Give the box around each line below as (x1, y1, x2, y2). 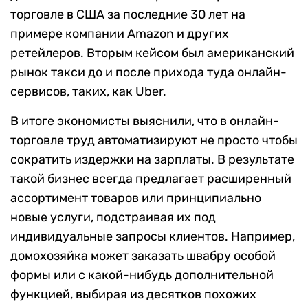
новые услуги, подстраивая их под (10, 210, 216, 225)
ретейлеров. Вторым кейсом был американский (10, 45, 294, 61)
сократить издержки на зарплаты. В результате (10, 152, 294, 168)
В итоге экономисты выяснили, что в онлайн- (10, 113, 279, 129)
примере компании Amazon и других (10, 26, 229, 42)
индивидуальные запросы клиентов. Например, (10, 229, 295, 245)
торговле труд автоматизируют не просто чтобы (10, 133, 298, 148)
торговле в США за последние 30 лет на (10, 7, 245, 23)
